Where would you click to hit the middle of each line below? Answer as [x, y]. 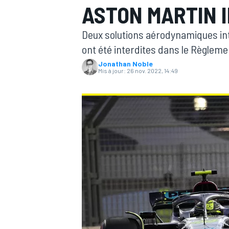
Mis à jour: [112, 71]
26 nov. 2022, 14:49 [152, 71]
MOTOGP [94, 79]
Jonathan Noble [125, 64]
